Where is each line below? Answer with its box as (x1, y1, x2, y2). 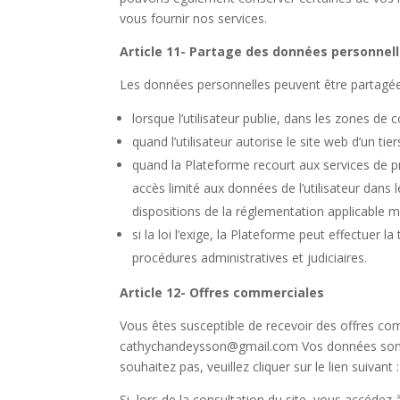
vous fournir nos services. (120, 9, 268, 27)
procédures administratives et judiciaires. (132, 248, 368, 266)
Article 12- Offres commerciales (120, 283, 325, 301)
